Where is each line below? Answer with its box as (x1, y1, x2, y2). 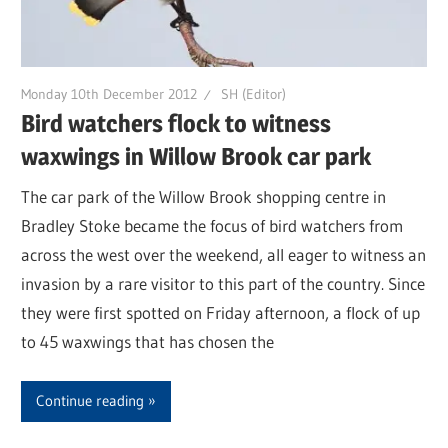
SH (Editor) (221, 84, 287, 103)
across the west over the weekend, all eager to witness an (21, 243, 427, 265)
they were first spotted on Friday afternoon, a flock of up (21, 301, 421, 323)
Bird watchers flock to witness (21, 109, 332, 139)
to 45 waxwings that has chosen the (21, 330, 275, 352)
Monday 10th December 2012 (21, 84, 198, 103)
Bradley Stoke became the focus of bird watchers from (21, 214, 404, 236)
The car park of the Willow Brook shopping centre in (21, 185, 387, 207)
